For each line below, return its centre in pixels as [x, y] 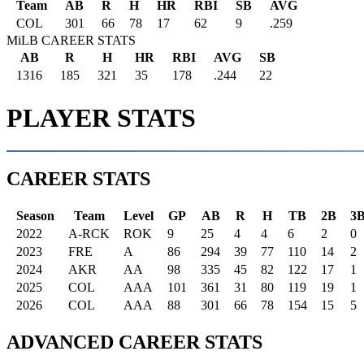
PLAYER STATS [101, 117]
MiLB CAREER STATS [71, 41]
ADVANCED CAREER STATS [134, 342]
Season [35, 215]
